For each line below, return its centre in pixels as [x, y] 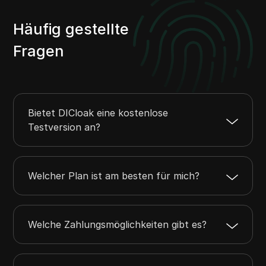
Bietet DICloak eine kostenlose [98, 113]
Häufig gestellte [71, 29]
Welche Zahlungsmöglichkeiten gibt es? [118, 225]
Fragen [39, 51]
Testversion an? [64, 127]
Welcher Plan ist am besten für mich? [114, 176]
